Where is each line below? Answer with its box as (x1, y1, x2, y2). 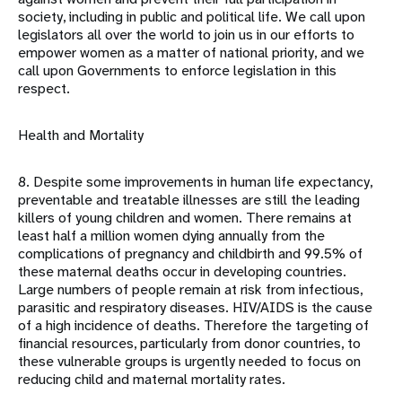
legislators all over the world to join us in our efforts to (18, 25, 354, 45)
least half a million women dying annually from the (18, 226, 325, 246)
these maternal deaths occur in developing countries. (18, 262, 346, 282)
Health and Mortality (18, 126, 144, 145)
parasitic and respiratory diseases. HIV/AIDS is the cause (18, 298, 372, 318)
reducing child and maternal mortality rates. (18, 370, 285, 389)
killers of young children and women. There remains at (18, 208, 352, 228)
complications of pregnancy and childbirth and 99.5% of (18, 244, 363, 264)
